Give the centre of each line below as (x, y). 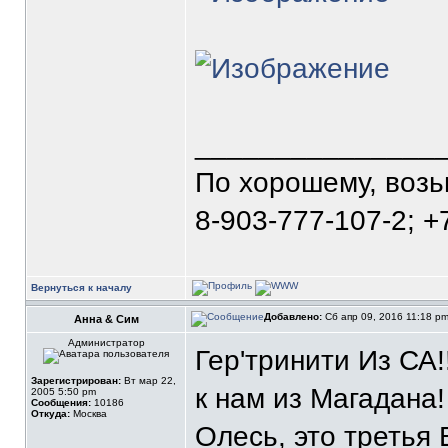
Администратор (106, 342)
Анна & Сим (106, 319)
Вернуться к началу (81, 287)
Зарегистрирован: (76, 380)
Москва (88, 413)
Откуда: (50, 413)
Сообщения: (61, 402)
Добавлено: (293, 316)
